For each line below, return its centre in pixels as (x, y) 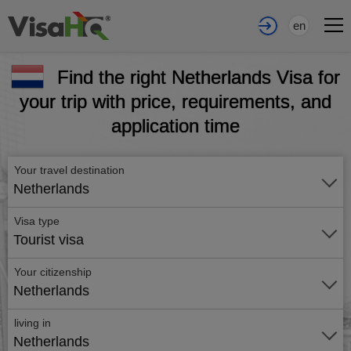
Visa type (37, 221)
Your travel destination (71, 170)
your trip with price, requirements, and (175, 101)
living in (33, 323)
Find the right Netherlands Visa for (199, 77)
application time (175, 126)
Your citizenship (53, 272)
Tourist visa (49, 240)
